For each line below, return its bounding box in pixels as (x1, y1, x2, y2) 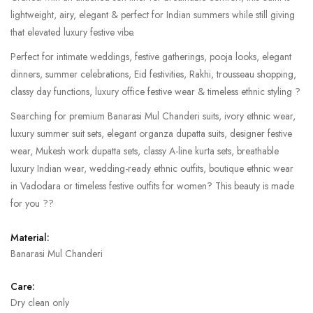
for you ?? (10, 196, 54, 211)
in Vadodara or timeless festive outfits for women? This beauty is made (10, 179, 294, 194)
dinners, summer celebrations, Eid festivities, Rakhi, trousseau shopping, (10, 67, 296, 82)
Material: (10, 231, 50, 245)
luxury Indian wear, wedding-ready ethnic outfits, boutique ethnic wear (10, 161, 293, 176)
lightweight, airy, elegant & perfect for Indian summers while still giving (10, 8, 295, 22)
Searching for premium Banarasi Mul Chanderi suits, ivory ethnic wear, (10, 109, 296, 124)
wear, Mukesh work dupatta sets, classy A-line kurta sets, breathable (10, 144, 279, 159)
